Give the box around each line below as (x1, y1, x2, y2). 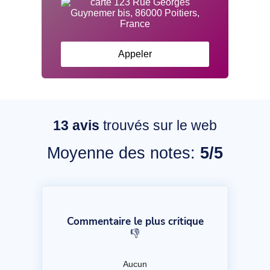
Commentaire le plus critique (66, 214, 204, 228)
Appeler (118, 48, 152, 59)
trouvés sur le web (99, 117, 217, 133)
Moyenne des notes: (47, 143, 200, 162)
